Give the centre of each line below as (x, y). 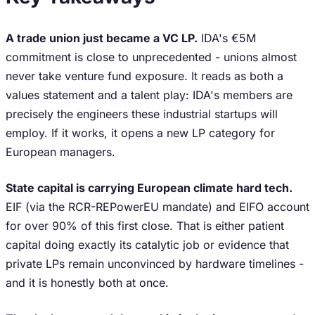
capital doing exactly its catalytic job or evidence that (147, 245)
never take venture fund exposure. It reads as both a (144, 76)
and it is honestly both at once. (87, 283)
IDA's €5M (227, 38)
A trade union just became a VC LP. (102, 38)
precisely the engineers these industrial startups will (142, 114)
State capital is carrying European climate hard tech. (149, 188)
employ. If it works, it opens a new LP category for (140, 133)
